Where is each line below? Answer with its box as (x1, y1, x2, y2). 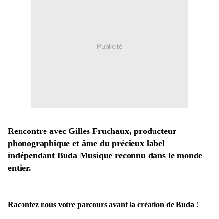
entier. (8, 163, 31, 173)
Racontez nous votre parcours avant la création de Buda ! (8, 200, 198, 209)
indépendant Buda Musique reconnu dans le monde (8, 151, 202, 161)
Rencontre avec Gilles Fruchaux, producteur (8, 126, 176, 136)
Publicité (96, 42, 123, 50)
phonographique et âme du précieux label (8, 138, 165, 149)
